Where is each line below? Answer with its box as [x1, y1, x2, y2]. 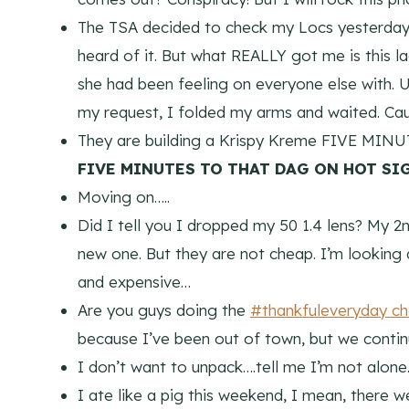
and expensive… [78, 272, 191, 292]
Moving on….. [78, 187, 170, 207]
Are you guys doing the [78, 300, 250, 320]
